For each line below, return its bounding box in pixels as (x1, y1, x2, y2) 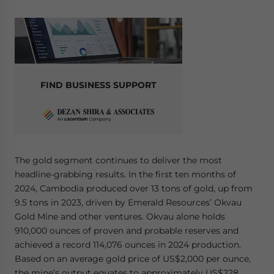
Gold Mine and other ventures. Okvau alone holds (15, 211, 225, 222)
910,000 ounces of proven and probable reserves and (15, 225, 239, 236)
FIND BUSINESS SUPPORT (40, 80, 157, 91)
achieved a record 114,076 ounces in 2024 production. (15, 239, 241, 250)
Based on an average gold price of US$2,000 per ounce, (15, 253, 251, 264)
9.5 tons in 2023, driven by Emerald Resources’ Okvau (15, 197, 242, 208)
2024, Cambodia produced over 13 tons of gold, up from (15, 183, 253, 194)
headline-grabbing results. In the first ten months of (15, 169, 236, 180)
